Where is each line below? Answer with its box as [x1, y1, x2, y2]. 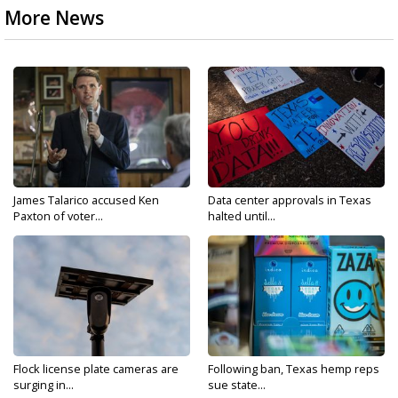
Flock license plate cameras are [13, 361, 179, 377]
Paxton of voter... [13, 208, 103, 224]
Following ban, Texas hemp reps [208, 361, 379, 377]
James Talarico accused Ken [13, 192, 159, 208]
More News [4, 5, 104, 30]
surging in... [13, 377, 74, 393]
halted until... [208, 208, 275, 224]
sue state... [208, 377, 266, 393]
